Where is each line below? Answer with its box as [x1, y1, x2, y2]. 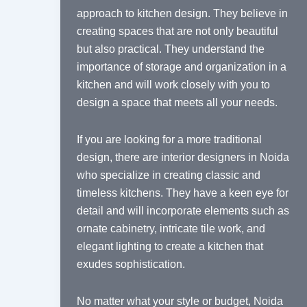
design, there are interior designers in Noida [77, 151, 289, 164]
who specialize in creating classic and [77, 169, 260, 182]
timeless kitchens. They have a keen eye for [77, 187, 288, 199]
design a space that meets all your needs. [77, 97, 278, 109]
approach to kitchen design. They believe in [77, 8, 288, 20]
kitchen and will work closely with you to [77, 79, 270, 91]
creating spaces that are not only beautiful [77, 25, 278, 38]
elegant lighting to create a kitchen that [77, 241, 263, 253]
